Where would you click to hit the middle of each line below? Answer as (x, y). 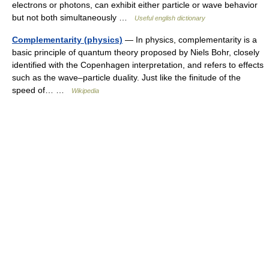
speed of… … (42, 90)
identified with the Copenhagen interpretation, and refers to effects (138, 65)
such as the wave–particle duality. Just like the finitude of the (126, 77)
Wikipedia (85, 91)
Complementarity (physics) (67, 40)
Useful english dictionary (170, 18)
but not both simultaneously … (73, 17)
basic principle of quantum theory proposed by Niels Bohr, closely (136, 52)
